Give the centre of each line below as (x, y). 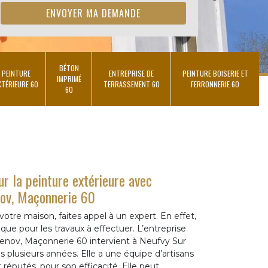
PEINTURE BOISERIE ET (215, 73)
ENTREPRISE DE (131, 73)
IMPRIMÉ (69, 79)
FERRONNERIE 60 (215, 84)
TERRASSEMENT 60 (131, 84)
